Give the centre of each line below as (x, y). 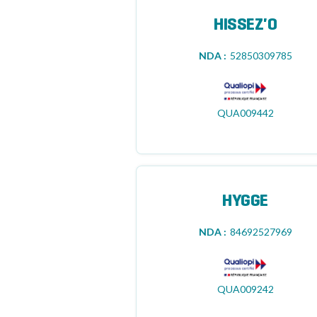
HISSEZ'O (246, 25)
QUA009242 (245, 289)
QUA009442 (245, 113)
